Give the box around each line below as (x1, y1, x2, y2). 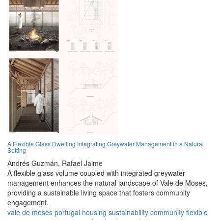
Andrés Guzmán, (7, 158, 60, 168)
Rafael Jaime (62, 158, 103, 168)
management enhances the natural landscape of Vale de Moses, (7, 178, 208, 188)
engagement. (7, 197, 49, 208)
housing (82, 207, 107, 218)
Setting (7, 146, 26, 155)
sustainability (109, 207, 148, 218)
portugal (55, 207, 80, 218)
